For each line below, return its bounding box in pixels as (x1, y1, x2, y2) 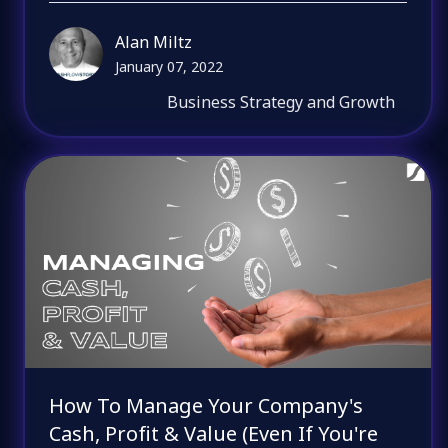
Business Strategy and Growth (167, 90, 396, 113)
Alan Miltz (115, 30, 193, 53)
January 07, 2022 (115, 56, 224, 76)
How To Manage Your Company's (49, 392, 364, 420)
